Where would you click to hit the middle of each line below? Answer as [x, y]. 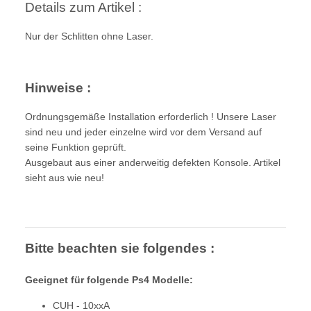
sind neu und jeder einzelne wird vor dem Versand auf [143, 132]
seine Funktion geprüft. [76, 147]
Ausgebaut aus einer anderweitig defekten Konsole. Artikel [153, 162]
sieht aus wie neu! [65, 177]
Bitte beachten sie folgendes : [120, 248]
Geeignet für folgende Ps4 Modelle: [109, 279]
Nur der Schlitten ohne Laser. [89, 36]
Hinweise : [58, 87]
